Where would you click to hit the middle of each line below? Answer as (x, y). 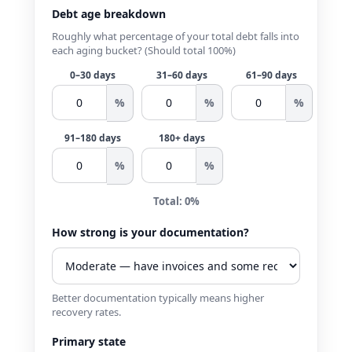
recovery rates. (86, 312)
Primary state (88, 341)
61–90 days (272, 75)
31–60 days (182, 75)
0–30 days (92, 75)
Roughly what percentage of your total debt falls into (175, 36)
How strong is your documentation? (150, 232)
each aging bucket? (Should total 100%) (143, 50)
